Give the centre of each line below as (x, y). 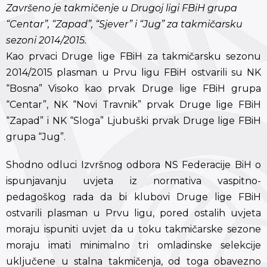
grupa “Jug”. (36, 136)
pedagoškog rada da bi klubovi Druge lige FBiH (133, 197)
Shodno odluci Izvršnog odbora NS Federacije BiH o (133, 164)
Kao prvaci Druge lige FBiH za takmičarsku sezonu (133, 56)
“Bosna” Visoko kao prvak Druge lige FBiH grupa (133, 88)
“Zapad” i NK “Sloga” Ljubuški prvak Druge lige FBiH (133, 120)
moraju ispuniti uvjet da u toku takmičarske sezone (133, 229)
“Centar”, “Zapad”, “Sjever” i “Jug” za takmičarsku (124, 24)
